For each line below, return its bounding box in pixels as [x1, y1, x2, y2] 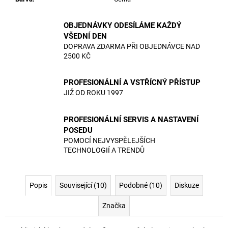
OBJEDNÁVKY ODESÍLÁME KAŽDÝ [64, 20, 181, 30]
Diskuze [174, 181, 199, 189]
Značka [102, 201, 126, 210]
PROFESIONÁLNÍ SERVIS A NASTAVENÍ [64, 115, 198, 124]
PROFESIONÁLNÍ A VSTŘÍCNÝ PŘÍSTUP [64, 78, 201, 88]
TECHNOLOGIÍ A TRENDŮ [64, 146, 145, 154]
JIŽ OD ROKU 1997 [64, 89, 123, 97]
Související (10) [59, 181, 107, 189]
